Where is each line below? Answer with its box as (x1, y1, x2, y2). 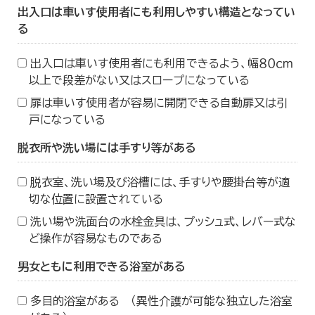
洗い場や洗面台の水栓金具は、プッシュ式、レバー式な (30, 216, 296, 228)
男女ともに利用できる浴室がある (17, 261, 186, 273)
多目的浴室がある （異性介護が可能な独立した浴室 (30, 295, 292, 307)
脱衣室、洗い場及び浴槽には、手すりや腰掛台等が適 (30, 176, 290, 188)
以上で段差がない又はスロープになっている (28, 75, 250, 86)
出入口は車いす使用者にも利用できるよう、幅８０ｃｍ (30, 58, 293, 70)
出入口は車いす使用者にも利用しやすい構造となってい (17, 6, 295, 18)
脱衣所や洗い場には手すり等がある (17, 142, 196, 154)
